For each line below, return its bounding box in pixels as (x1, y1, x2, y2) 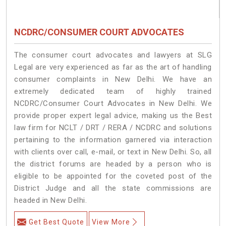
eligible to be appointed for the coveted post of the (14, 171, 212, 181)
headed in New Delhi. (14, 195, 87, 205)
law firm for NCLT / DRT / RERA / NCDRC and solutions (14, 123, 212, 132)
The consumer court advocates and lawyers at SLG (14, 50, 212, 60)
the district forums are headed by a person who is (14, 159, 212, 168)
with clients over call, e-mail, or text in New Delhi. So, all (14, 147, 212, 156)
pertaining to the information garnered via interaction (14, 135, 212, 144)
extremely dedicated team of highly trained (14, 86, 212, 96)
